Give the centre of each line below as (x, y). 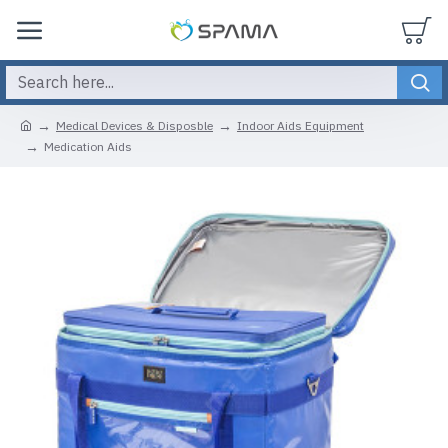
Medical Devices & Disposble (134, 125)
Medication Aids (88, 146)
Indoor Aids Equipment (300, 125)
